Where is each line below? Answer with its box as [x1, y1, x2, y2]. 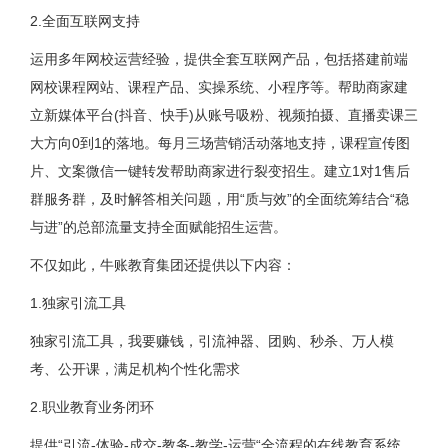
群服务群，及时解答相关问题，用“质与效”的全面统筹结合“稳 [29, 190, 409, 207]
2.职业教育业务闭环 [29, 398, 154, 415]
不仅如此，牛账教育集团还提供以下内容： [29, 256, 296, 273]
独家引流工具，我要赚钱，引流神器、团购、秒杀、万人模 [29, 332, 394, 349]
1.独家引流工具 [29, 294, 126, 311]
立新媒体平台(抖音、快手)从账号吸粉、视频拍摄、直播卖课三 [29, 106, 418, 123]
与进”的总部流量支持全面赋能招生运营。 [29, 218, 287, 235]
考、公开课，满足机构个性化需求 [29, 360, 240, 377]
